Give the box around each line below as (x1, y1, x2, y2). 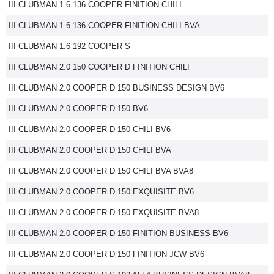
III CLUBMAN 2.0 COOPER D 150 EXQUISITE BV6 (9, 187, 194, 196)
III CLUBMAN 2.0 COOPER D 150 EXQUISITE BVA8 (9, 208, 199, 217)
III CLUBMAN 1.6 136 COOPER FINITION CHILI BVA (9, 21, 200, 30)
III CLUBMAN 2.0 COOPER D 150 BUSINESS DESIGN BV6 (9, 83, 224, 92)
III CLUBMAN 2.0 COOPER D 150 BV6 (9, 104, 148, 113)
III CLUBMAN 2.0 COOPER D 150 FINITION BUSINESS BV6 (9, 229, 228, 238)
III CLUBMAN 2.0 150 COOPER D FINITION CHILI (9, 62, 190, 72)
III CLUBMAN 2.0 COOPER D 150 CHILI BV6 (9, 125, 171, 134)
